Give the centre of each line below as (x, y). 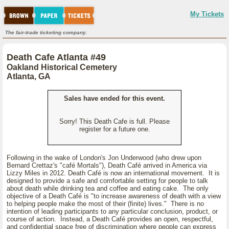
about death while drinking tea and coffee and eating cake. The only (108, 188)
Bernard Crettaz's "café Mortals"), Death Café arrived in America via (107, 165)
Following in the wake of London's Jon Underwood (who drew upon (104, 158)
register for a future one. (114, 129)
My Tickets (207, 14)
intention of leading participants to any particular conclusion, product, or (112, 211)
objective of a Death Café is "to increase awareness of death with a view (114, 196)
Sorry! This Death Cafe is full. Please (114, 121)
